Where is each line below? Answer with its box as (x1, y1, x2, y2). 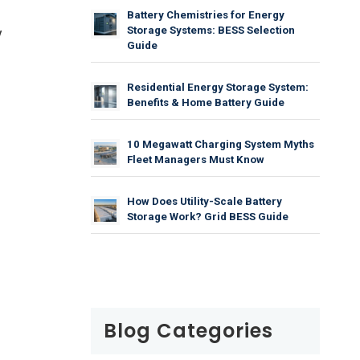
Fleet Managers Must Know (127, 153, 265, 166)
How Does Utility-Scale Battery (127, 194, 283, 207)
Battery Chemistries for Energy (127, 8, 285, 21)
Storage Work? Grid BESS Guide (127, 210, 289, 223)
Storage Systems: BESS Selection (127, 23, 296, 36)
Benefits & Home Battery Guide (127, 96, 285, 108)
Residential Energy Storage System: (127, 80, 309, 93)
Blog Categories (104, 317, 274, 344)
